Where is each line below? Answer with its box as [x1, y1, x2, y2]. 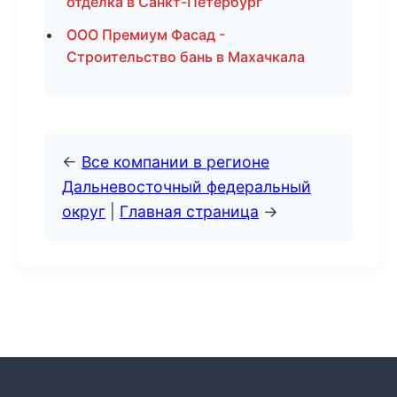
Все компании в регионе [82, 152, 269, 171]
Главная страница [120, 202, 259, 221]
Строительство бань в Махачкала [66, 48, 305, 66]
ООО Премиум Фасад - [66, 26, 225, 43]
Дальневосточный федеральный [62, 177, 311, 196]
